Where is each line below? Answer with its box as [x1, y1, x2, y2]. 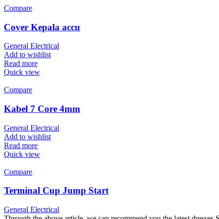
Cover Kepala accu [4, 22, 80, 32]
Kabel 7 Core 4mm [4, 104, 80, 114]
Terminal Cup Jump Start [4, 185, 109, 196]
